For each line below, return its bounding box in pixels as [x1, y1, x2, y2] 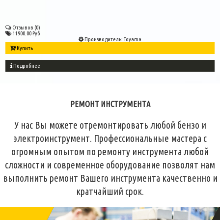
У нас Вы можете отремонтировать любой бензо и [14, 120, 206, 131]
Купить [16, 45, 33, 52]
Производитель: [83, 36, 124, 43]
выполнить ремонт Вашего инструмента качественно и [2, 173, 218, 184]
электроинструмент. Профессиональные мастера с [13, 133, 207, 144]
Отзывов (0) [11, 24, 41, 31]
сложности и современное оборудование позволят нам [5, 160, 215, 171]
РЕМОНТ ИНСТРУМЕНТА [70, 100, 150, 109]
